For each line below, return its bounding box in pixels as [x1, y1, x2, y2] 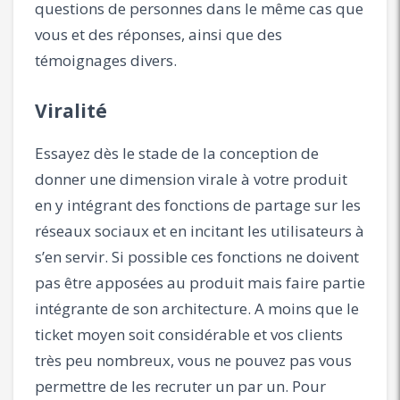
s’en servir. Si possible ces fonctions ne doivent [35, 246, 359, 267]
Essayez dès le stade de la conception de [35, 142, 319, 163]
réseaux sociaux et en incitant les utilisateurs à [35, 220, 364, 241]
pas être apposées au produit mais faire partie [35, 271, 365, 293]
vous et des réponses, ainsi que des [35, 23, 282, 45]
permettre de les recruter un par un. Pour [35, 375, 326, 396]
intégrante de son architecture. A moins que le [35, 297, 359, 319]
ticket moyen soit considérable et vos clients [35, 323, 343, 345]
